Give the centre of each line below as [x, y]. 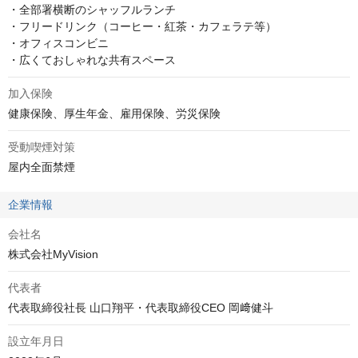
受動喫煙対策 [42, 147]
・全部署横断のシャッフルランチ [92, 10]
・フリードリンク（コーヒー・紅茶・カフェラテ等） [142, 27]
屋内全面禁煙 [42, 167]
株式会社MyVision [53, 255]
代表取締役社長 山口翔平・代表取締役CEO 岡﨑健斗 [141, 308]
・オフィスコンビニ [58, 44]
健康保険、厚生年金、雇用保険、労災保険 [114, 114]
